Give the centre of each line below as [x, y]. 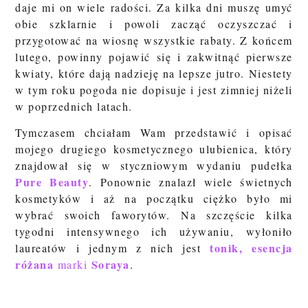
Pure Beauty [52, 182]
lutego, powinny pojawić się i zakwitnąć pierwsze [154, 57]
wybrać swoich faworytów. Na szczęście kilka [154, 215]
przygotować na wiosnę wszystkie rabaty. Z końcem [154, 40]
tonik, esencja [251, 248]
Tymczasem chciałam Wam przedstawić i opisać [154, 132]
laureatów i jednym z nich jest [108, 248]
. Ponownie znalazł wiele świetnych [191, 182]
